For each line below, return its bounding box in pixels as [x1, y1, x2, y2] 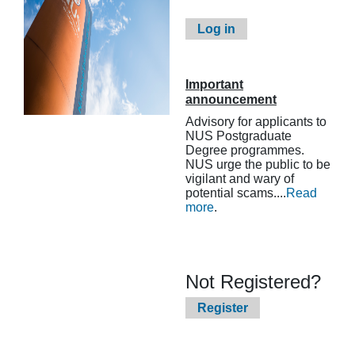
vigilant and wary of [185, 172, 294, 185]
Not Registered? [185, 271, 321, 292]
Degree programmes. [185, 143, 304, 157]
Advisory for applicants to [185, 115, 326, 128]
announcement [185, 93, 277, 106]
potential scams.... [185, 186, 286, 200]
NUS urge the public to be [185, 158, 330, 171]
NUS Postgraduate [185, 129, 292, 143]
